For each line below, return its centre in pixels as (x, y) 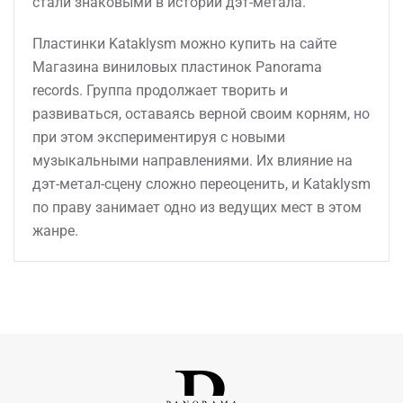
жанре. (55, 231)
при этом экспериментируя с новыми (159, 137)
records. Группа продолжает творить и (160, 90)
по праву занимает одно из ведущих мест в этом (197, 207)
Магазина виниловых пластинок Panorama (177, 67)
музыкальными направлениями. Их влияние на (193, 161)
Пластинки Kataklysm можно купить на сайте (184, 44)
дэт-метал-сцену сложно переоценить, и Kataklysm (201, 184)
